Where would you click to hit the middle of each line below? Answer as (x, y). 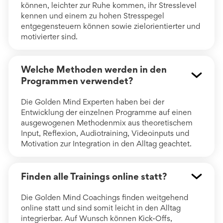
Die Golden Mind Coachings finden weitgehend (104, 197)
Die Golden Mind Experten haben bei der (92, 102)
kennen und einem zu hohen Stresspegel (92, 15)
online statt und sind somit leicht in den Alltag (101, 208)
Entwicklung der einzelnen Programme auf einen (106, 112)
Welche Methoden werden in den (94, 69)
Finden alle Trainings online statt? (94, 176)
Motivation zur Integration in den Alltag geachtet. (106, 143)
